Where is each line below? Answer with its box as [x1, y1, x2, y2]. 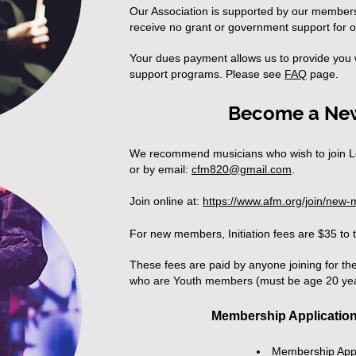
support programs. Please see [130, 68, 284, 80]
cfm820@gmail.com [192, 163, 292, 176]
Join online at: [130, 195, 203, 207]
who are [130, 274, 170, 287]
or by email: [130, 163, 192, 176]
